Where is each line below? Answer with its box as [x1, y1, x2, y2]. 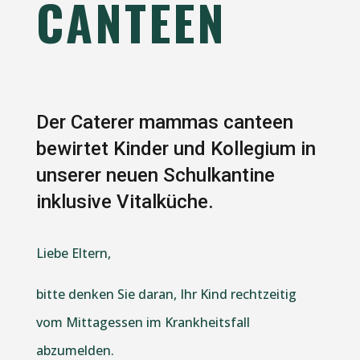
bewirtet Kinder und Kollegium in [35, 137, 316, 160]
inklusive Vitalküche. [35, 190, 214, 213]
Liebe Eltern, [35, 243, 111, 262]
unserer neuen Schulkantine [35, 163, 275, 186]
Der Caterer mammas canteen [35, 110, 293, 133]
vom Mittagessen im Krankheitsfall [35, 313, 250, 331]
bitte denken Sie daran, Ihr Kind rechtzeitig [35, 284, 297, 303]
